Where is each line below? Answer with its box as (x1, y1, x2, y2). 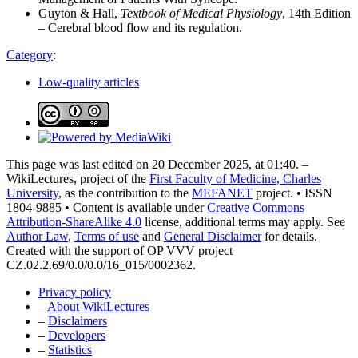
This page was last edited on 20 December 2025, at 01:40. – (6, 157, 308, 171)
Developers (48, 328, 105, 342)
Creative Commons (207, 200, 304, 214)
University (6, 185, 58, 200)
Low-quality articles (38, 74, 139, 89)
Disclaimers (48, 313, 107, 328)
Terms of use (74, 229, 139, 243)
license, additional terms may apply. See (141, 214, 345, 229)
